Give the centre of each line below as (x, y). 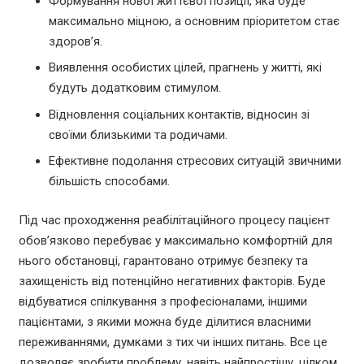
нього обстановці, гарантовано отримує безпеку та (163, 260)
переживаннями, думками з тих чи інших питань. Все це (173, 342)
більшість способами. (109, 182)
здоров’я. (76, 41)
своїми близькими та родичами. (138, 134)
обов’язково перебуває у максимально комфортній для (175, 240)
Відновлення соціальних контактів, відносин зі (179, 114)
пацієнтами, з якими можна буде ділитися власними (165, 321)
